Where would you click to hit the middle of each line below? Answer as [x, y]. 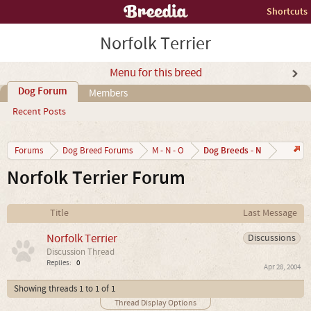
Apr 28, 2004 [282, 267]
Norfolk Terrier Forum [96, 178]
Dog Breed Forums [98, 151]
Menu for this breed [155, 73]
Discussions [271, 238]
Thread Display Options [155, 303]
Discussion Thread [81, 252]
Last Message [270, 213]
